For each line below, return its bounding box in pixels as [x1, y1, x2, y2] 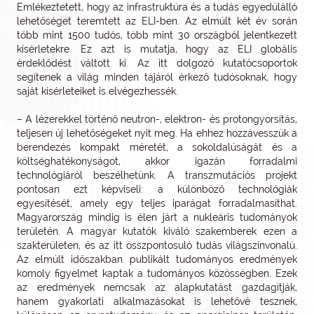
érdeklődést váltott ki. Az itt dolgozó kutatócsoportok [17, 57, 297, 69]
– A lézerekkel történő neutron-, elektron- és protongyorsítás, [17, 114, 297, 125]
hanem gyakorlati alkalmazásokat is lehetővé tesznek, [17, 296, 297, 307]
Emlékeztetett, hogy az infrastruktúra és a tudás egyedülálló [17, 1, 297, 13]
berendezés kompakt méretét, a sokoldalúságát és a [17, 142, 297, 153]
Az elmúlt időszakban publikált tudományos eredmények [17, 254, 297, 265]
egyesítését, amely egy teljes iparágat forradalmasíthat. [17, 198, 297, 209]
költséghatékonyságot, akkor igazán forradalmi [17, 156, 297, 167]
